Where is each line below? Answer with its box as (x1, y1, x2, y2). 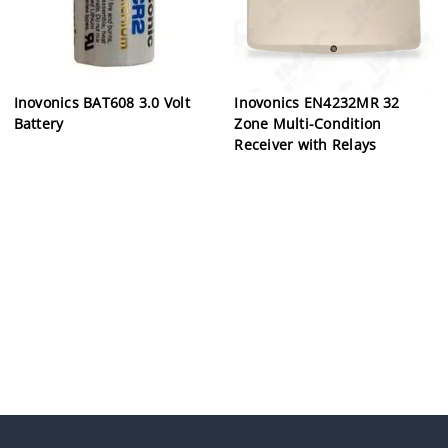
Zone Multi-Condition (234, 113, 382, 133)
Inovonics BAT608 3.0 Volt (13, 92, 190, 112)
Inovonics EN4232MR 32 (234, 92, 400, 112)
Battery (13, 113, 64, 133)
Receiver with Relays (234, 134, 377, 154)
